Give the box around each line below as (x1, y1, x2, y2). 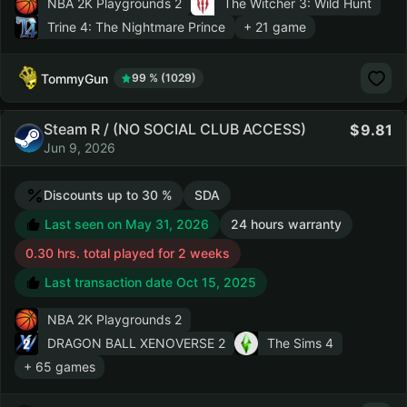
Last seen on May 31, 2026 (41, 216, 209, 232)
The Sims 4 (267, 335, 333, 351)
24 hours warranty (231, 216, 342, 232)
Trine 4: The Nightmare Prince (47, 19, 225, 35)
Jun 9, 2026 (44, 140, 115, 155)
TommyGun (41, 70, 108, 86)
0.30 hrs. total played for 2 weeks (25, 245, 230, 261)
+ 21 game (243, 19, 306, 35)
